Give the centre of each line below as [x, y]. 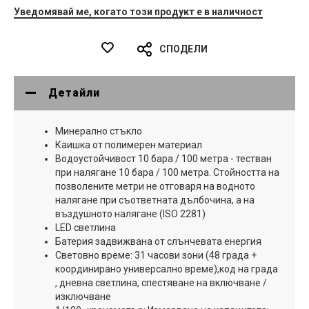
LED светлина [86, 227]
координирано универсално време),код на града [167, 269]
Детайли [74, 92]
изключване [83, 296]
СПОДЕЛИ [183, 49]
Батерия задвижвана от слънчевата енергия [158, 241]
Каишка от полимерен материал [129, 144]
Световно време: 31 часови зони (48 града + [156, 255]
